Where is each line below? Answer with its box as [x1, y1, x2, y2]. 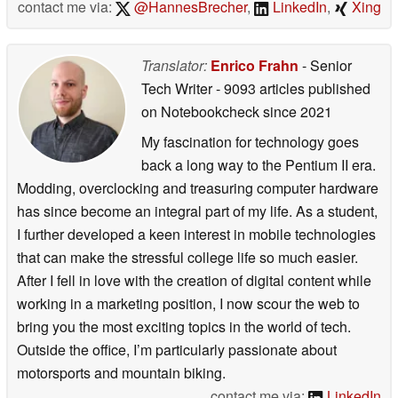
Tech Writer [141, 77, 216, 99]
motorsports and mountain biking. [17, 362, 226, 383]
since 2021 [259, 100, 332, 122]
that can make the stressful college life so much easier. [17, 246, 358, 267]
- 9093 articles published [216, 77, 370, 99]
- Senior [298, 54, 352, 76]
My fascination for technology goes [141, 131, 359, 152]
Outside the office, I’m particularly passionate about [17, 338, 337, 360]
